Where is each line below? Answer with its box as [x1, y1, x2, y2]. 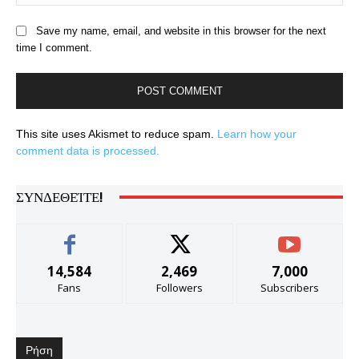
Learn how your [217, 127, 296, 140]
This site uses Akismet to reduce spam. [16, 127, 217, 140]
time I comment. [16, 42, 92, 54]
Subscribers [260, 280, 319, 295]
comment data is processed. [16, 143, 159, 157]
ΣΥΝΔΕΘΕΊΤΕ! [16, 188, 103, 205]
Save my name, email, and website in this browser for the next [36, 25, 326, 38]
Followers [155, 280, 203, 295]
